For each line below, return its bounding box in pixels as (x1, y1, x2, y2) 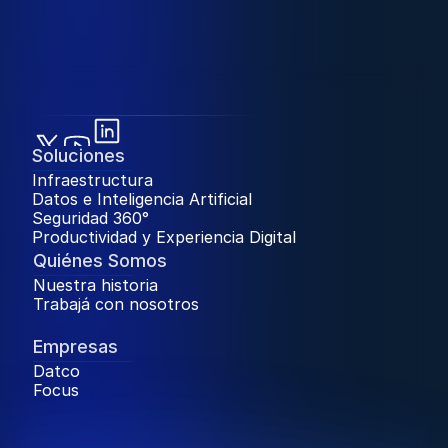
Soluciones (32, 145, 125, 166)
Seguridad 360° (32, 208, 149, 228)
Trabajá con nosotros (32, 294, 199, 314)
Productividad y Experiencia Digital (32, 227, 296, 247)
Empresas (32, 336, 118, 357)
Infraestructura (32, 170, 153, 190)
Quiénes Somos (32, 250, 167, 271)
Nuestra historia (32, 275, 158, 295)
